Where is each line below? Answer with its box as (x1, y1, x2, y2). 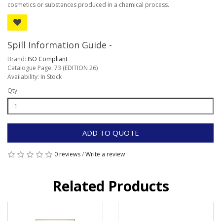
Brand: (7, 55, 28, 63)
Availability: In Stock (7, 73, 62, 81)
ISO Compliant (28, 55, 68, 63)
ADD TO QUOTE (82, 128, 139, 138)
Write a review (85, 150, 125, 158)
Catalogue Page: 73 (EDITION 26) (7, 64, 98, 72)
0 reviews (54, 150, 80, 158)
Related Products (52, 177, 169, 195)
